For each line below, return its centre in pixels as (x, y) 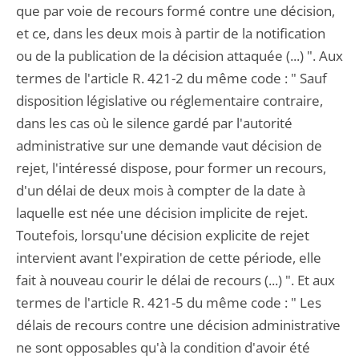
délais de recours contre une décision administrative (178, 325)
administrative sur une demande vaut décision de (169, 145)
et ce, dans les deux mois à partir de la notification (171, 33)
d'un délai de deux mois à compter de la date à (161, 190)
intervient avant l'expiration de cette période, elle (169, 258)
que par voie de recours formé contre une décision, (175, 11)
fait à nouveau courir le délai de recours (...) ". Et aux (175, 280)
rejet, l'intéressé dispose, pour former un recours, (171, 168)
